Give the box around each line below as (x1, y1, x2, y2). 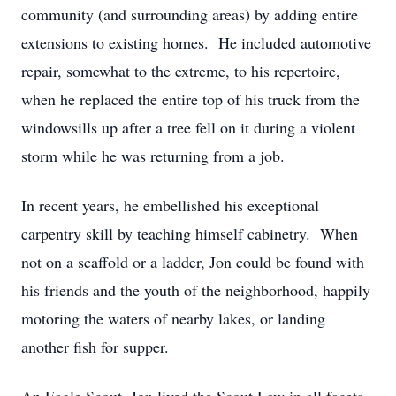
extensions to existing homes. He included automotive (21, 32, 371, 53)
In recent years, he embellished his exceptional (21, 194, 319, 216)
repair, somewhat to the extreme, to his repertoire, (21, 60, 340, 81)
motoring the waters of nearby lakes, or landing (21, 308, 325, 329)
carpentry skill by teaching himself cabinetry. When (21, 223, 358, 244)
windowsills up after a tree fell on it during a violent (21, 117, 355, 138)
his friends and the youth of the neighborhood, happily (21, 279, 370, 301)
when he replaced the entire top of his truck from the (21, 88, 360, 110)
